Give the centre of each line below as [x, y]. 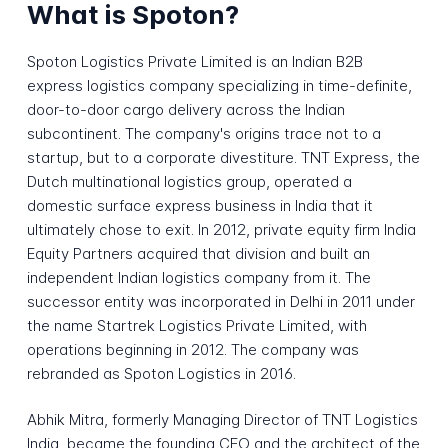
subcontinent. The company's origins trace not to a [203, 133]
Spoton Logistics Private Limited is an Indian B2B [194, 61]
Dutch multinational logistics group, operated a [189, 181]
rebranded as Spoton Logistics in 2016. [161, 373]
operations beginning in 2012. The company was [192, 349]
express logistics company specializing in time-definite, [219, 85]
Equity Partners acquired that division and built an [198, 253]
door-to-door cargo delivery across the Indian [185, 109]
